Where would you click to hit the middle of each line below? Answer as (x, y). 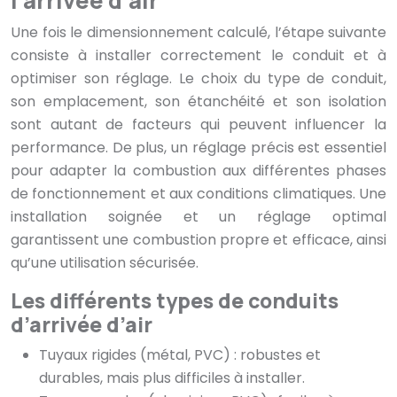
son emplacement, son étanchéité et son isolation (198, 102)
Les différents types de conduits (175, 301)
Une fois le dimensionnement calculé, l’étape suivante (198, 33)
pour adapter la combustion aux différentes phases (198, 171)
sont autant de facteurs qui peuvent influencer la (198, 125)
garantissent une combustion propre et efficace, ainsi (198, 240)
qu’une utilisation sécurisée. (105, 263)
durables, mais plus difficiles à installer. (172, 378)
